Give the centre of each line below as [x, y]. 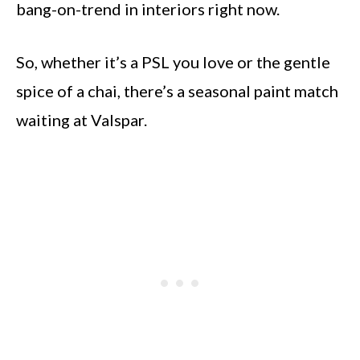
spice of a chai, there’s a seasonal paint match [177, 91]
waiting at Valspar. [82, 120]
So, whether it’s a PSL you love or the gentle [173, 62]
